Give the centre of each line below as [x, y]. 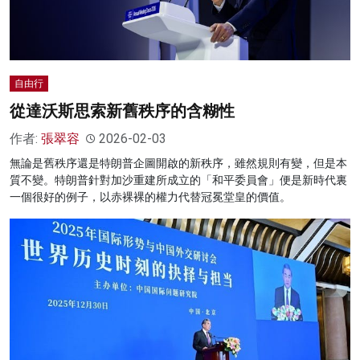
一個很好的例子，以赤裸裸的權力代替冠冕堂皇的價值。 [150, 197]
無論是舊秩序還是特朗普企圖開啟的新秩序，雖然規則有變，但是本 [178, 164]
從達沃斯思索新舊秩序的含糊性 [122, 111]
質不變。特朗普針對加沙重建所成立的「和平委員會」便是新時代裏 [178, 180]
